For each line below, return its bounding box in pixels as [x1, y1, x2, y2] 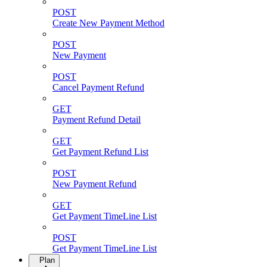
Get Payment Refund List [52, 146, 148, 157]
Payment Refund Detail [52, 114, 141, 125]
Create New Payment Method [52, 17, 164, 28]
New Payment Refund [52, 178, 136, 189]
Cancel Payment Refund [52, 82, 144, 92]
